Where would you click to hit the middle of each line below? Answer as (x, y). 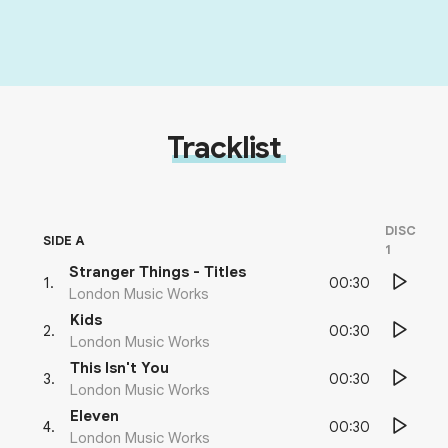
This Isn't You (119, 368)
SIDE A (64, 240)
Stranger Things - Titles (157, 272)
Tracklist (224, 148)
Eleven (94, 416)
